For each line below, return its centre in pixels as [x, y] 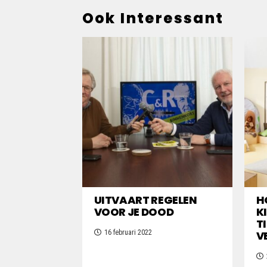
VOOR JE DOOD [134, 212]
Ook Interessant [153, 18]
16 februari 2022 [128, 233]
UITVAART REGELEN [145, 200]
